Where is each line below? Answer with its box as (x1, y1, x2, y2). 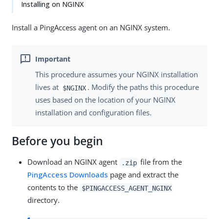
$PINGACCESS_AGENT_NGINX (81, 184, 172, 192)
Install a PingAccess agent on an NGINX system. (12, 22, 170, 32)
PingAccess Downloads (27, 170, 108, 180)
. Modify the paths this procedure (88, 82, 199, 92)
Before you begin (12, 133, 103, 149)
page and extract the (108, 170, 178, 180)
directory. (27, 195, 60, 205)
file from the (138, 157, 182, 167)
